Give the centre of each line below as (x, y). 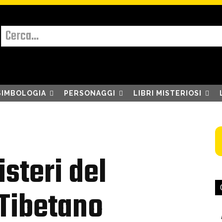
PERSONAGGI (89, 93)
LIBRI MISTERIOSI (167, 93)
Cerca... (22, 36)
